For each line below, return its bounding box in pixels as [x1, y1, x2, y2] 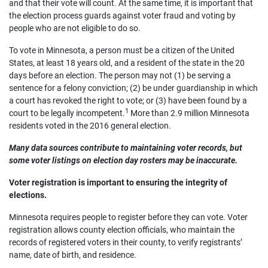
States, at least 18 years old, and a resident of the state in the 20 [9, 58, 245, 68]
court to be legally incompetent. [9, 108, 125, 118]
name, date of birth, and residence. [9, 250, 136, 260]
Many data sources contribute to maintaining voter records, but [9, 143, 242, 153]
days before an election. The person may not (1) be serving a [9, 71, 231, 80]
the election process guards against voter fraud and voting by [9, 11, 236, 20]
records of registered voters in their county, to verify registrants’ [9, 237, 242, 247]
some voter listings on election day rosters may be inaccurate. [9, 156, 237, 165]
